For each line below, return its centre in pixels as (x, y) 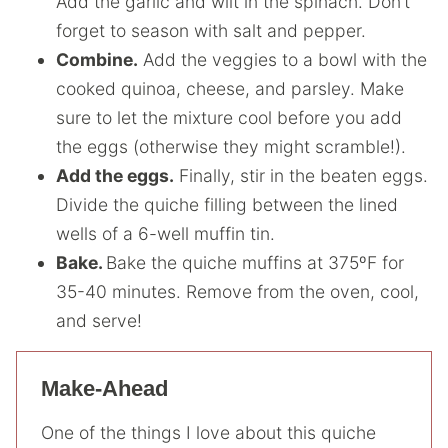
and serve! (99, 320)
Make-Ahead (104, 388)
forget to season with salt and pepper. (211, 30)
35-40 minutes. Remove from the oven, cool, (237, 291)
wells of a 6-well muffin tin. (165, 233)
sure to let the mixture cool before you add (229, 117)
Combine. (97, 59)
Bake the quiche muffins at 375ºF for (255, 262)
